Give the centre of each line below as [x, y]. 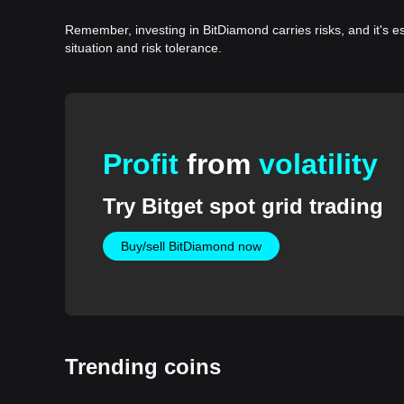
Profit [144, 165]
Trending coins [143, 366]
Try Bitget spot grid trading [243, 207]
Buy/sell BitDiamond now [191, 247]
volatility [318, 165]
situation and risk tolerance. [143, 47]
